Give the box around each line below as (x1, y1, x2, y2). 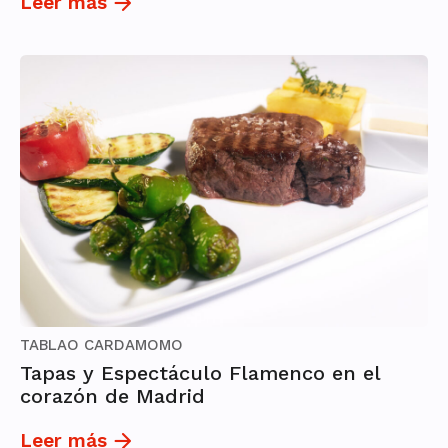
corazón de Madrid (20, 384, 205, 409)
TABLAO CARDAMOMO (20, 336, 183, 355)
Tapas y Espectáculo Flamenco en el (20, 361, 380, 386)
